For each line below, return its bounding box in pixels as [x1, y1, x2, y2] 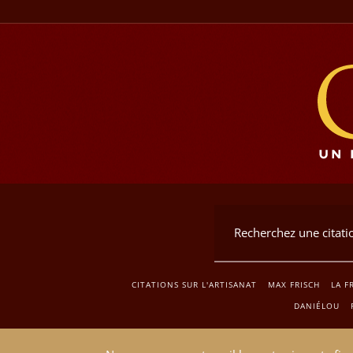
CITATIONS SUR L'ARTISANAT [131, 278, 257, 290]
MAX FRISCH [267, 278, 320, 290]
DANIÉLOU [293, 299, 340, 311]
